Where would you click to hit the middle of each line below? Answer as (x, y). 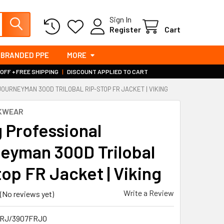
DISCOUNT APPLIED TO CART (107, 71)
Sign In (120, 19)
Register (125, 29)
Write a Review (149, 193)
